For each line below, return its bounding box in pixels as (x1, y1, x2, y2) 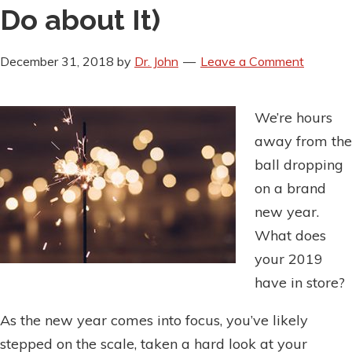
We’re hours (255, 108, 332, 127)
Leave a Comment (200, 53, 304, 70)
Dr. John (134, 53, 178, 70)
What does (255, 226, 326, 245)
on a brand (255, 179, 326, 198)
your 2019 (255, 250, 323, 269)
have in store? (255, 273, 345, 292)
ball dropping (255, 156, 343, 174)
